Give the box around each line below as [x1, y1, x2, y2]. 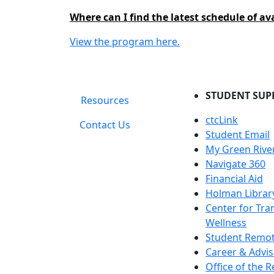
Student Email [206, 128, 270, 141]
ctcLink [206, 113, 238, 127]
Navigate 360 [206, 157, 265, 171]
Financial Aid [206, 172, 263, 185]
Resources [81, 94, 129, 107]
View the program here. [70, 35, 180, 48]
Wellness [206, 216, 246, 229]
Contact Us [80, 118, 130, 131]
